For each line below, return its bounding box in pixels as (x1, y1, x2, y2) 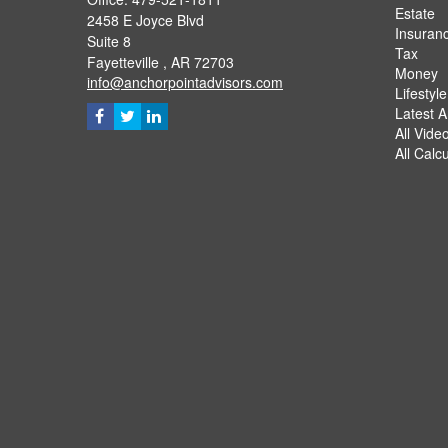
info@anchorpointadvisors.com (87, 71, 283, 92)
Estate (394, 2, 435, 23)
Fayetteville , (87, 51, 167, 72)
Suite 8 (87, 30, 131, 51)
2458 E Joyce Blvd (87, 9, 204, 30)
